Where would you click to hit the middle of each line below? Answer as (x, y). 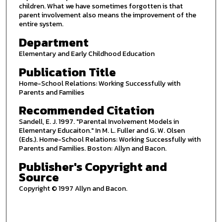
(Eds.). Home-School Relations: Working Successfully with (110, 140)
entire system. (41, 24)
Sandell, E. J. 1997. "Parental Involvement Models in (99, 122)
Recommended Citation (86, 111)
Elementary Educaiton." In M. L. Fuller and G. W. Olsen (102, 131)
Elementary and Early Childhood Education (86, 54)
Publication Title (67, 72)
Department (54, 42)
